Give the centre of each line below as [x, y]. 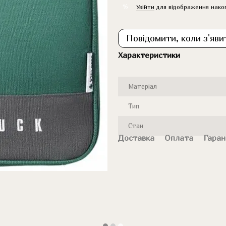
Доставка [136, 138]
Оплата [179, 138]
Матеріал [143, 86]
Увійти [145, 7]
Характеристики [149, 55]
